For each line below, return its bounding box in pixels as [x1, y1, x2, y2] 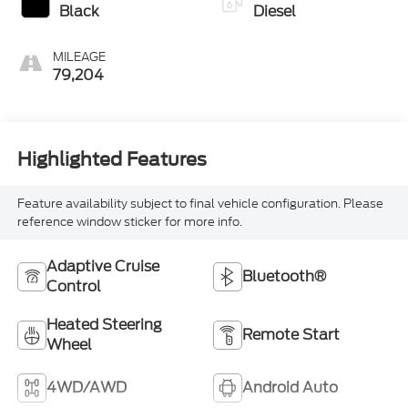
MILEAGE [52, 48, 106, 66]
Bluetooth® [242, 265, 326, 287]
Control [46, 275, 101, 297]
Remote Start [242, 323, 340, 345]
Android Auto [242, 376, 338, 398]
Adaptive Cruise [46, 255, 159, 277]
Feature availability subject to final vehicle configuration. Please [16, 194, 383, 212]
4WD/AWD [46, 376, 127, 398]
